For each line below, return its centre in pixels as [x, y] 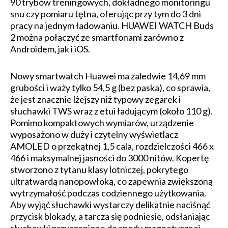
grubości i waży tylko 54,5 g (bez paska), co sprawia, [110, 87]
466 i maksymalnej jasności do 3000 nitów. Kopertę [109, 158]
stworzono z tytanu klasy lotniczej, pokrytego [99, 169]
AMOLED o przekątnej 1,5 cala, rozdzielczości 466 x [112, 146]
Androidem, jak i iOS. [50, 49]
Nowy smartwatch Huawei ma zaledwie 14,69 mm [108, 76]
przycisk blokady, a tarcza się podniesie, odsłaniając [110, 216]
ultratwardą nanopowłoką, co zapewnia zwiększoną [111, 181]
